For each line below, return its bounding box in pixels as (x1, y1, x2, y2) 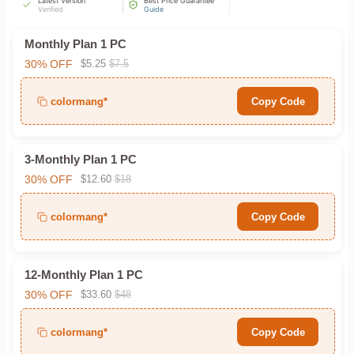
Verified (37, 5, 63, 13)
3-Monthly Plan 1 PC (24, 153, 137, 166)
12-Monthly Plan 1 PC (24, 268, 143, 281)
